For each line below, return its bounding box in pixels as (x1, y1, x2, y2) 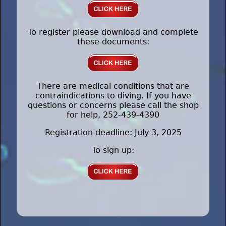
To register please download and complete (28, 27, 198, 37)
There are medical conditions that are (37, 81, 189, 91)
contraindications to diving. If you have (35, 91, 191, 101)
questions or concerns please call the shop (27, 100, 199, 110)
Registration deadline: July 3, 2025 (44, 128, 182, 138)
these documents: (77, 37, 149, 47)
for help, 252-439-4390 (67, 110, 159, 120)
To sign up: (92, 145, 134, 155)
